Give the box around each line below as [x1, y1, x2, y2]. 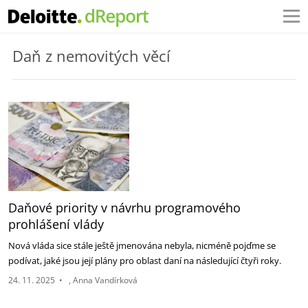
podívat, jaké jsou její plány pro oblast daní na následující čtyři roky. [8, 254, 283, 267]
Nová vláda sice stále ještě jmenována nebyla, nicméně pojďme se [8, 239, 276, 252]
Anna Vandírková [73, 274, 137, 286]
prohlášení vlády [8, 216, 104, 232]
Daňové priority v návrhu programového [8, 199, 241, 216]
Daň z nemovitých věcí [23, 45, 170, 66]
